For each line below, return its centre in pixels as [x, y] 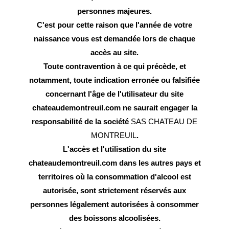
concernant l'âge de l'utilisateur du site [114, 94]
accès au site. [114, 52]
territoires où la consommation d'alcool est [114, 176]
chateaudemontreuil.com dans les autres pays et [114, 163]
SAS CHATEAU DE [164, 121]
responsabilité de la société [81, 121]
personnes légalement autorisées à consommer [114, 204]
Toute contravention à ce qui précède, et [114, 66]
